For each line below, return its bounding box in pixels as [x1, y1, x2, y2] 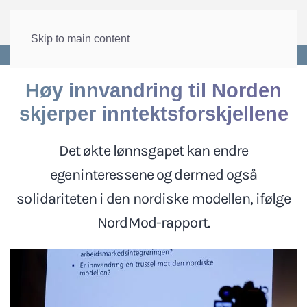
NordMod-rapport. [97, 214, 210, 232]
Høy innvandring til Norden [25, 79, 282, 101]
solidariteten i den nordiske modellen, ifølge [16, 190, 291, 208]
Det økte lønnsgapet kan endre [58, 142, 249, 160]
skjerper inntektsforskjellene [19, 103, 288, 125]
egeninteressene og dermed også [50, 166, 257, 184]
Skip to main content [31, 33, 130, 45]
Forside [40, 49, 70, 61]
